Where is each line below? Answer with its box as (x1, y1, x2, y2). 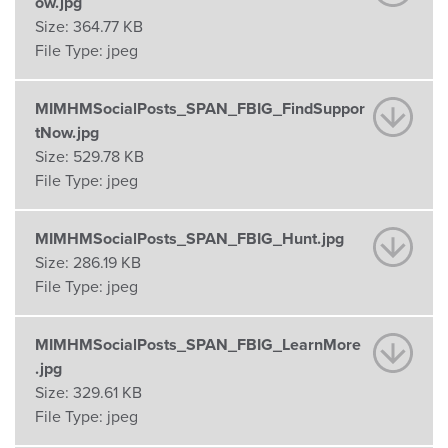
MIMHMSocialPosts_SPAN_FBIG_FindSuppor (35, 98, 365, 119)
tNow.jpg (35, 122, 99, 143)
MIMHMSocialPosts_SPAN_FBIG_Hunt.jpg (35, 228, 344, 249)
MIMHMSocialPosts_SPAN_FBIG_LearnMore (35, 334, 361, 355)
